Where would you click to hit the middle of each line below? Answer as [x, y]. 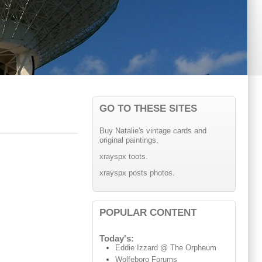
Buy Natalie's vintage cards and [153, 131]
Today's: [116, 239]
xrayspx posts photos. [137, 173]
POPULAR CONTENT [148, 212]
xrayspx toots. [123, 157]
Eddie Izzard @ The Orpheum [166, 248]
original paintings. [129, 140]
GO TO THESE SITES [148, 108]
